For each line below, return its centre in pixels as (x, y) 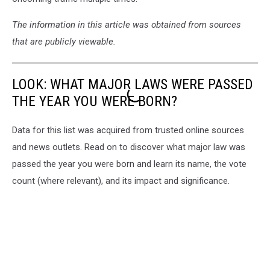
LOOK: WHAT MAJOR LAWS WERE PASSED (133, 84)
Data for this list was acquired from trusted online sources (128, 130)
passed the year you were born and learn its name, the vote (129, 164)
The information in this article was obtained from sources (127, 25)
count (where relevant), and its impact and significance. (121, 181)
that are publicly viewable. (64, 42)
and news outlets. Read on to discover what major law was (129, 147)
